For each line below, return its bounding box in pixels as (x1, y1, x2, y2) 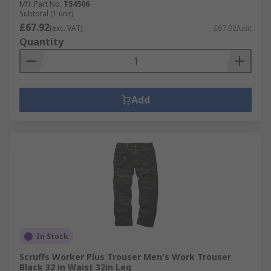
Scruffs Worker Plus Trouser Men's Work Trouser (19, 251, 231, 263)
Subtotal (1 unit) (19, 8, 73, 19)
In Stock (36, 231, 68, 241)
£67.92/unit (214, 23, 252, 33)
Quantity (19, 35, 64, 48)
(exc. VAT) (50, 23, 82, 33)
